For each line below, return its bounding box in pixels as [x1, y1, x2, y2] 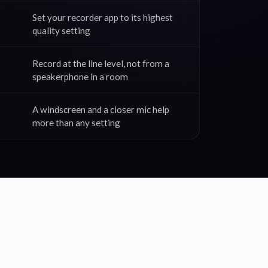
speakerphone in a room [32, 71, 128, 82]
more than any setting [32, 117, 120, 128]
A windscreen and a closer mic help [32, 104, 169, 115]
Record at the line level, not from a [32, 58, 169, 69]
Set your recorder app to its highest [32, 12, 173, 23]
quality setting [32, 25, 90, 36]
